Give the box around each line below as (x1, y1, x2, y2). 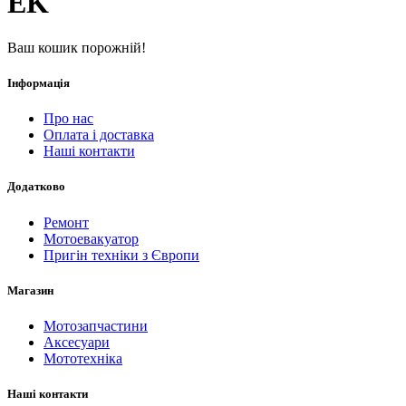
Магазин (7, 283, 53, 297)
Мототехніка (43, 350, 122, 366)
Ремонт (43, 214, 89, 230)
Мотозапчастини (43, 317, 148, 333)
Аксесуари (43, 333, 110, 350)
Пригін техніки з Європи (43, 246, 199, 263)
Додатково (7, 179, 65, 194)
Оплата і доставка (43, 127, 154, 143)
